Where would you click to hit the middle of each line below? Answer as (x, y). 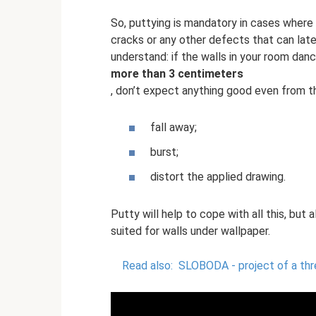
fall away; (174, 127)
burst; (164, 152)
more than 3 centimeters (177, 74)
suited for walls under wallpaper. (190, 231)
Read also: (147, 265)
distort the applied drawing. (218, 176)
